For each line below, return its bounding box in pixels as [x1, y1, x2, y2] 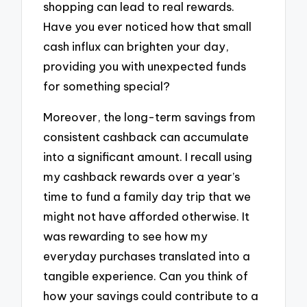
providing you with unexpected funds [43, 59, 247, 74]
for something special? [43, 79, 171, 94]
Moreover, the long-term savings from [43, 109, 256, 124]
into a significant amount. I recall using [43, 149, 253, 164]
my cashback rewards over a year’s [43, 169, 241, 184]
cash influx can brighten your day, [43, 39, 230, 54]
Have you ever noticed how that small [43, 19, 252, 34]
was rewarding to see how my [43, 228, 208, 243]
